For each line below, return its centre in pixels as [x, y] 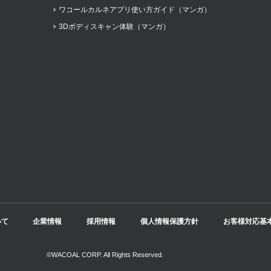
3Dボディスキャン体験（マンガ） [114, 26]
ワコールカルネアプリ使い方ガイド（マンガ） [135, 10]
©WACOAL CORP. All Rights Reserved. [105, 255]
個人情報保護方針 [169, 221]
